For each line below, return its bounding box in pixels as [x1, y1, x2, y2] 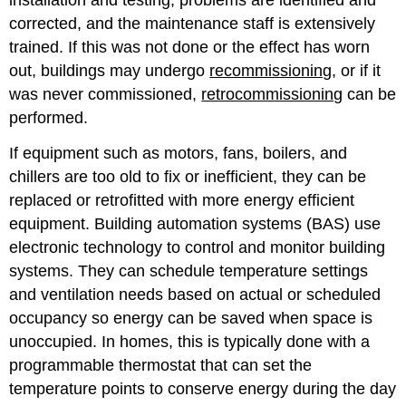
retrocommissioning [201, 84, 343, 103]
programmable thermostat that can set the [9, 355, 313, 374]
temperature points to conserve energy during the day [9, 379, 397, 398]
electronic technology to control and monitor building [9, 237, 386, 256]
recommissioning [209, 61, 333, 80]
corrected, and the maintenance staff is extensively [9, 14, 376, 33]
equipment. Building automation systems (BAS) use [9, 214, 382, 233]
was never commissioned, [9, 84, 202, 103]
